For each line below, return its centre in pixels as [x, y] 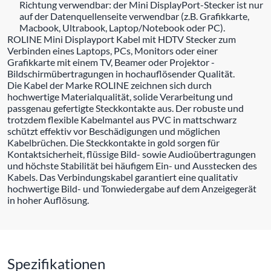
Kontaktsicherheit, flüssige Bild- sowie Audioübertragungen [132, 154]
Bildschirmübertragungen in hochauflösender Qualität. [121, 73]
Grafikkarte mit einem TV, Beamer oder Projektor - [111, 62]
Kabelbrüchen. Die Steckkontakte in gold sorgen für [113, 142]
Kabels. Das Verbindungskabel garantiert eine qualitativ [122, 177]
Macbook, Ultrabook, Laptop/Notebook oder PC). [122, 27]
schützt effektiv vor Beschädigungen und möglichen [114, 131]
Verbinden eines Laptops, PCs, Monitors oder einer [113, 50]
